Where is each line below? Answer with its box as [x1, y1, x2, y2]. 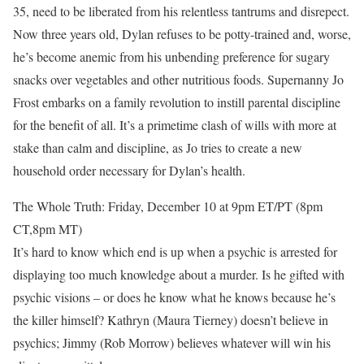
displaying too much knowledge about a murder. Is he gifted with [13, 266, 344, 283]
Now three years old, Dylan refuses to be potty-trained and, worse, [13, 25, 351, 42]
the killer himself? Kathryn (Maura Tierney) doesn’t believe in [13, 311, 328, 328]
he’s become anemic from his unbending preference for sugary [13, 48, 330, 65]
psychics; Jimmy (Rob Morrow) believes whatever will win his [13, 334, 331, 351]
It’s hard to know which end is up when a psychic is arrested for [13, 243, 337, 260]
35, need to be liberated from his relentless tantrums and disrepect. [13, 2, 349, 19]
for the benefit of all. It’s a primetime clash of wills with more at [13, 116, 336, 133]
